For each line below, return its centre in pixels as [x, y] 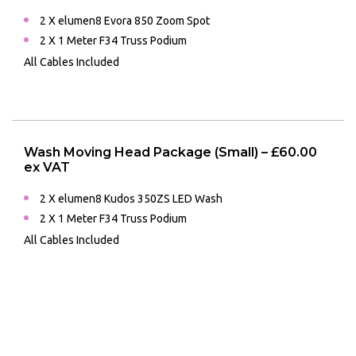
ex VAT [47, 168]
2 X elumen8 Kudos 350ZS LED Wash [131, 199]
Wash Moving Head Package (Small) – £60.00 [170, 153]
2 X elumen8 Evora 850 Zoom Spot [125, 21]
